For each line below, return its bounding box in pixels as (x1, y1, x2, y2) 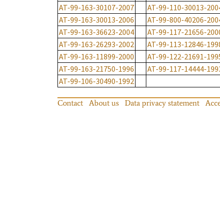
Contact (57, 98, 83, 108)
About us (89, 98, 119, 108)
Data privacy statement (125, 98, 199, 108)
